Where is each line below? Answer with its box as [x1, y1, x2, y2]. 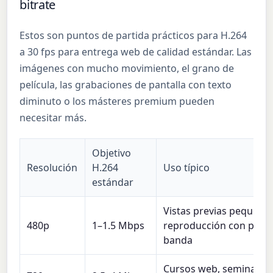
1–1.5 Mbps [92, 218, 145, 232]
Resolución [27, 160, 78, 174]
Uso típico [163, 160, 210, 174]
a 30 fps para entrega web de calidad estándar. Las [19, 45, 252, 59]
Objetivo [92, 146, 132, 160]
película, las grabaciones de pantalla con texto [19, 78, 232, 92]
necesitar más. [19, 111, 87, 125]
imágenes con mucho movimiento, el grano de [19, 62, 235, 76]
